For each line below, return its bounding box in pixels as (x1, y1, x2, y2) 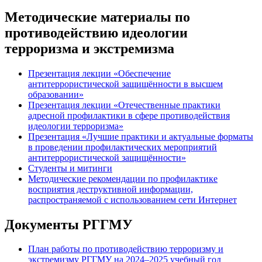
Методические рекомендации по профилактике (28, 173, 218, 184)
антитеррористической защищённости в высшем (28, 78, 223, 89)
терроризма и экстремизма (5, 40, 174, 56)
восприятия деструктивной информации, (28, 184, 193, 194)
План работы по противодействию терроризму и (28, 244, 223, 254)
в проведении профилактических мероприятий (28, 142, 217, 152)
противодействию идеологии (5, 25, 188, 40)
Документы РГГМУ (5, 216, 133, 232)
